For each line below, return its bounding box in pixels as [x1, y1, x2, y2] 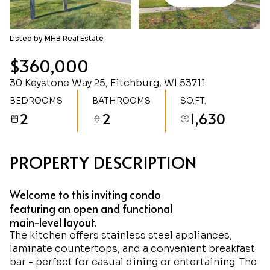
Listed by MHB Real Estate [10, 34, 104, 43]
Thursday [56, 3, 93, 14]
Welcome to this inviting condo [10, 187, 161, 202]
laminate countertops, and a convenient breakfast [10, 242, 255, 255]
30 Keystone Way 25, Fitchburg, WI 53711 [10, 77, 206, 89]
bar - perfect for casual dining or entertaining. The [10, 256, 257, 268]
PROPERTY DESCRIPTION [10, 150, 196, 174]
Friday [183, 3, 208, 14]
